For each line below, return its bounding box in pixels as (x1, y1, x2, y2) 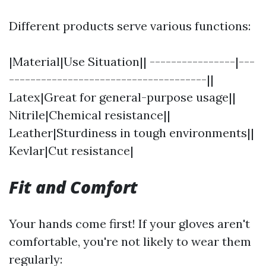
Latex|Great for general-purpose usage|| (9, 90, 236, 104)
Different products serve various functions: (9, 18, 251, 33)
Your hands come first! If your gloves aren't (9, 216, 250, 231)
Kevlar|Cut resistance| (9, 143, 134, 158)
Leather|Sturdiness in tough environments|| (9, 125, 254, 140)
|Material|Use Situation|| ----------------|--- (9, 54, 255, 69)
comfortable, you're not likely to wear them (9, 234, 251, 249)
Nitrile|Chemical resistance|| (9, 107, 170, 122)
